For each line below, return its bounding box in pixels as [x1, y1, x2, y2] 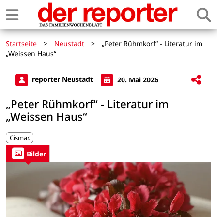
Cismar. [9, 133, 30, 142]
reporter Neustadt [30, 75, 95, 84]
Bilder [27, 149, 46, 158]
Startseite [6, 39, 37, 48]
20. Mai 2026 [115, 75, 158, 84]
